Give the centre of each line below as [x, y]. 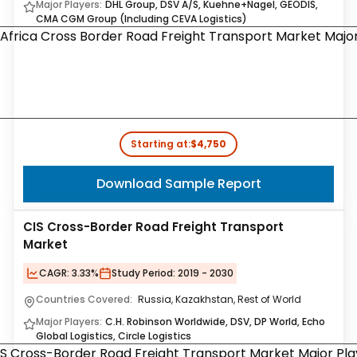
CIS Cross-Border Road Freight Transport [153, 227]
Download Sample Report [178, 184]
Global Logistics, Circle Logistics [114, 336]
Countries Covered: [85, 299]
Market [45, 244]
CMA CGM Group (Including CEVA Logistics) [141, 19]
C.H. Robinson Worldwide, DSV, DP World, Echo [215, 322]
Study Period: [143, 273]
